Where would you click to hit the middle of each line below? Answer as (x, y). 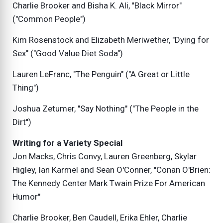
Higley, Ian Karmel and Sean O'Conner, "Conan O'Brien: (111, 170)
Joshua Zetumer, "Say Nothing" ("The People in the (106, 109)
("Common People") (49, 19)
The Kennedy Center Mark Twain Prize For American (109, 183)
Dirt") (22, 122)
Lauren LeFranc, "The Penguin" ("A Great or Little (101, 74)
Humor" (26, 197)
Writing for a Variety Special (67, 143)
